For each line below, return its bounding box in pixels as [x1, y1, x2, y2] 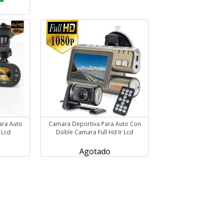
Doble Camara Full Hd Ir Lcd [56, 128, 134, 137]
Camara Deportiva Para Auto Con [48, 120, 141, 128]
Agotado [79, 146, 110, 157]
